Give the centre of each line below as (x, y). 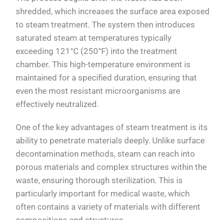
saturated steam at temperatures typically (94, 38)
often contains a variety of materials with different (108, 207)
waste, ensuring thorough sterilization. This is (99, 180)
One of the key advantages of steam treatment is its (112, 127)
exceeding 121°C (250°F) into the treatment (97, 51)
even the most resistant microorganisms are (98, 91)
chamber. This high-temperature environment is (103, 64)
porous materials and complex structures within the (111, 167)
